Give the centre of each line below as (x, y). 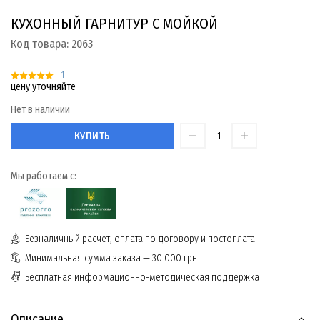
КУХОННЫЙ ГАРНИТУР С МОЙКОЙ (114, 23)
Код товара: (41, 44)
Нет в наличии (40, 110)
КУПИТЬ (92, 136)
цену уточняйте (43, 87)
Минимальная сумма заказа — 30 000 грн (111, 259)
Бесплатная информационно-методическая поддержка (142, 278)
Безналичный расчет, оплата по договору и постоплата (140, 239)
